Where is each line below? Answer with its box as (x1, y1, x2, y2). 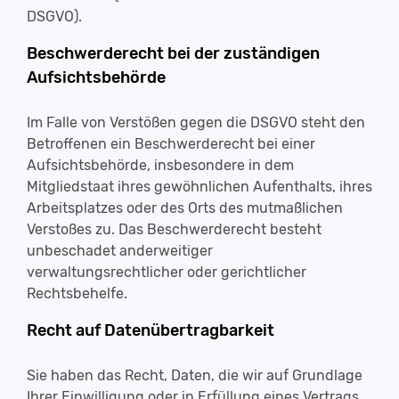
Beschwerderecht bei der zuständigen (27, 44, 320, 63)
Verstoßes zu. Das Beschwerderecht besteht (27, 221, 322, 238)
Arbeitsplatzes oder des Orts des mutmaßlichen (27, 199, 343, 216)
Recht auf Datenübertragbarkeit (27, 321, 274, 340)
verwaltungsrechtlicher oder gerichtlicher (27, 264, 306, 281)
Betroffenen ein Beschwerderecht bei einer (27, 135, 315, 152)
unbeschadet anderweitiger (27, 242, 213, 259)
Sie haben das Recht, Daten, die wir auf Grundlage (27, 367, 362, 384)
